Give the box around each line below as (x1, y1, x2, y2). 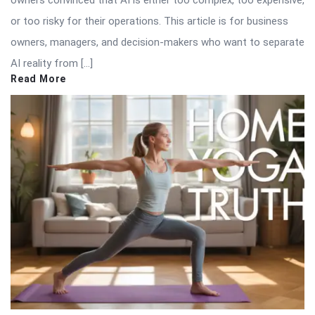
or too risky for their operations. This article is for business (11, 14, 288, 27)
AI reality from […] (11, 56, 93, 70)
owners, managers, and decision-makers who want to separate (11, 35, 304, 49)
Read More (11, 72, 67, 84)
